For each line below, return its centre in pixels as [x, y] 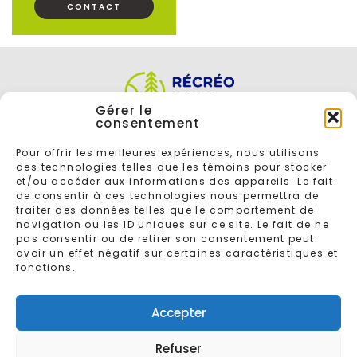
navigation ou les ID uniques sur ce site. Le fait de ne [173, 224]
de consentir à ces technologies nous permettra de [168, 196]
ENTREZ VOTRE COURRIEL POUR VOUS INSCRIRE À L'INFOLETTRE [178, 231]
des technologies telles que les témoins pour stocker [172, 167]
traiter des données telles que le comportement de [165, 210]
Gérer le [124, 110]
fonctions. [46, 267]
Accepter [178, 312]
